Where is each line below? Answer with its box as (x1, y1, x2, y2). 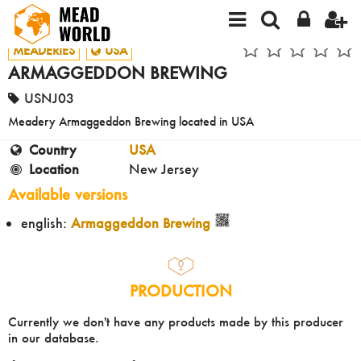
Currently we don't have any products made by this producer (8, 313, 343, 330)
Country (28, 141, 77, 159)
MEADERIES (13, 43, 75, 58)
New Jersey (129, 160, 199, 178)
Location (28, 160, 79, 178)
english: (21, 214, 71, 232)
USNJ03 (23, 89, 74, 106)
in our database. (8, 329, 99, 346)
